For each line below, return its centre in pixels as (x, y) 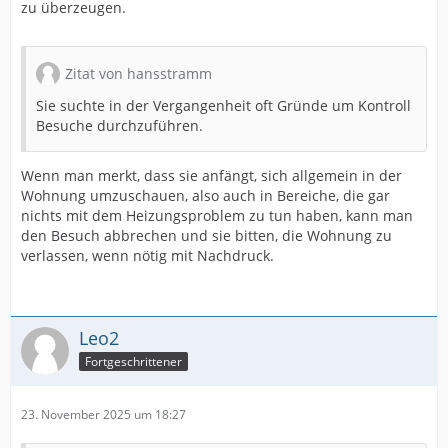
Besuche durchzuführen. (119, 125)
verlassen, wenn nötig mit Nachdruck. (147, 255)
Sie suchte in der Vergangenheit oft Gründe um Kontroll (223, 105)
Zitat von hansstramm (138, 73)
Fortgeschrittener (133, 361)
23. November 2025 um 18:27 (103, 414)
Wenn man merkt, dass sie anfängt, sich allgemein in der (211, 175)
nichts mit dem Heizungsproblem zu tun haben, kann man (217, 215)
